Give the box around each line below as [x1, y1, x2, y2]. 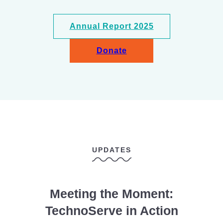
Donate [96, 46, 127, 55]
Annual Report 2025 [69, 22, 154, 30]
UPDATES [92, 146, 131, 154]
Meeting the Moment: [50, 187, 173, 201]
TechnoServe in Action [45, 204, 178, 218]
